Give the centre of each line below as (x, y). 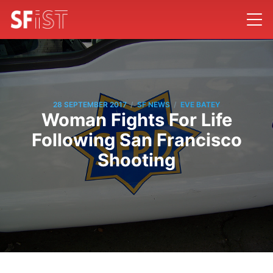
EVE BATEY (200, 105)
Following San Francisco (136, 140)
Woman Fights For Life (136, 119)
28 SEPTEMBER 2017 (90, 105)
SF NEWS (154, 105)
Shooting (136, 160)
